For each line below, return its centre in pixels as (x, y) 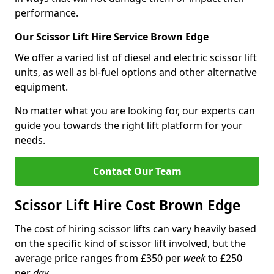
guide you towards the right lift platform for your (129, 125)
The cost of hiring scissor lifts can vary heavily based (135, 229)
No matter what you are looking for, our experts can (135, 111)
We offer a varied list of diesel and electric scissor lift (136, 57)
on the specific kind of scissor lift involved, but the (130, 243)
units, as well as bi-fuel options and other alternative (136, 72)
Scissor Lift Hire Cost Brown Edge (128, 205)
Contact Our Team (137, 171)
